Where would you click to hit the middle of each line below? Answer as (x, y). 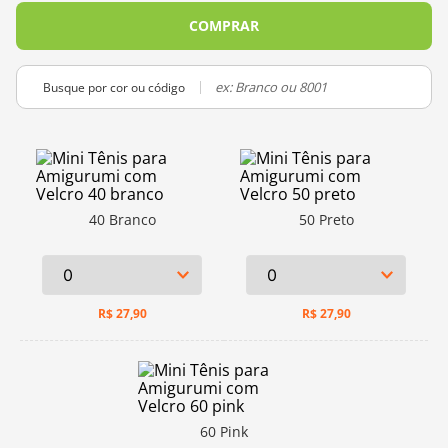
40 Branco (122, 219)
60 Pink (224, 431)
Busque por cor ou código (114, 87)
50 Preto (326, 219)
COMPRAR (224, 25)
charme (96, 21)
